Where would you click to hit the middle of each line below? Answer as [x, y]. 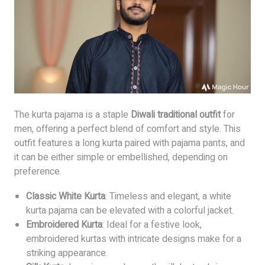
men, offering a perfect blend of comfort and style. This [127, 129]
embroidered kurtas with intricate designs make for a [134, 239]
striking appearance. [67, 253]
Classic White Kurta [66, 196]
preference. [38, 171]
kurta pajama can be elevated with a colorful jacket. [130, 210]
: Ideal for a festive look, [152, 224]
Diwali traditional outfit [176, 114]
